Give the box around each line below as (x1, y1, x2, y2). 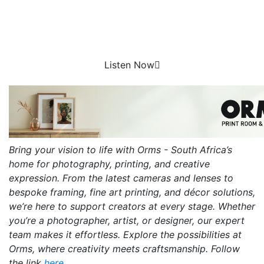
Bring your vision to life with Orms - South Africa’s (9, 143, 232, 156)
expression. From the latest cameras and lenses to (9, 171, 233, 184)
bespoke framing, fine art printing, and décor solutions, (9, 186, 255, 198)
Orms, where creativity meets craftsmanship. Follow (9, 242, 240, 255)
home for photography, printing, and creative (9, 157, 210, 170)
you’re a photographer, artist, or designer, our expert (9, 214, 245, 226)
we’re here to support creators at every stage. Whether (9, 200, 255, 212)
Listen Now (104, 58, 154, 71)
